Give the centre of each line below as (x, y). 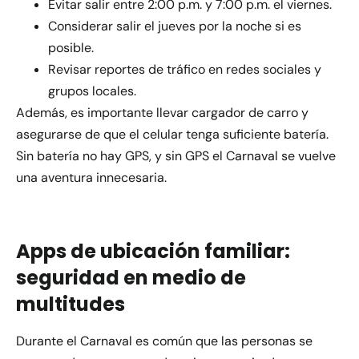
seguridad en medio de (131, 278)
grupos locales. (92, 91)
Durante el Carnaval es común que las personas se (164, 341)
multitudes (71, 305)
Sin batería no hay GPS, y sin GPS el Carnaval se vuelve (176, 156)
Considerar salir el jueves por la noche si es (175, 26)
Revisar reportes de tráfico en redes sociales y (185, 70)
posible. (71, 48)
